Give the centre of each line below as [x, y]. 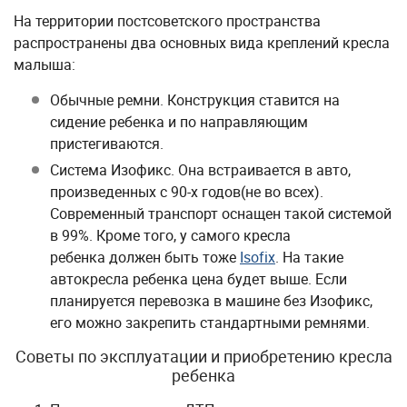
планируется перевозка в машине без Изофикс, [211, 301]
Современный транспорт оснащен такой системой [221, 213]
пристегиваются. [107, 144]
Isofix [258, 257]
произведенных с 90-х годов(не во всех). [187, 192]
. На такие [309, 257]
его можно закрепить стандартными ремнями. [210, 323]
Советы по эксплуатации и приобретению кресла [203, 356]
